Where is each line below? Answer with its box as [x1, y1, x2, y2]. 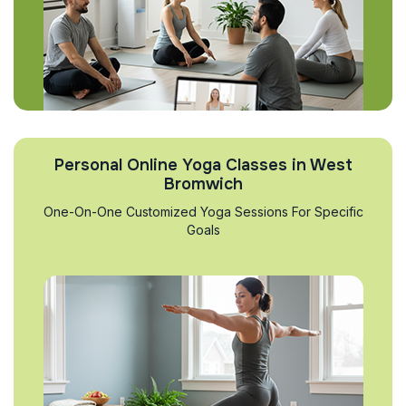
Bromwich [163, 174, 243, 194]
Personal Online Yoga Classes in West [53, 155, 353, 175]
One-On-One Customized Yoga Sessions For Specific [43, 204, 363, 219]
